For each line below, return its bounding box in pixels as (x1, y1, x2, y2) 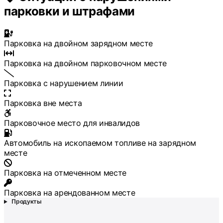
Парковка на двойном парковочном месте (4, 58, 167, 69)
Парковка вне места (4, 98, 82, 109)
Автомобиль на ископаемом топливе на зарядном (4, 138, 196, 148)
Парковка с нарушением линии (4, 78, 123, 89)
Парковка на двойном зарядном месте (4, 38, 153, 49)
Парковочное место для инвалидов (4, 118, 140, 128)
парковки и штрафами (4, 4, 135, 19)
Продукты (10, 198, 42, 206)
